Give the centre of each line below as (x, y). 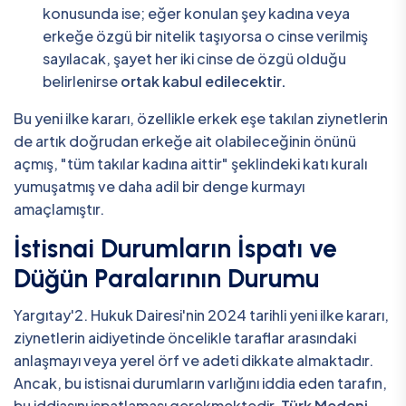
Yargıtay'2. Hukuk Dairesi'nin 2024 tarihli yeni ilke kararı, (201, 314)
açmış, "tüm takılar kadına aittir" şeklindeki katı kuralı (190, 163)
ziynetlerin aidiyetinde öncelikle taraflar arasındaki (185, 337)
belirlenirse (82, 81)
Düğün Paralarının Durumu (166, 278)
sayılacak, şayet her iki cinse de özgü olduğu (194, 58)
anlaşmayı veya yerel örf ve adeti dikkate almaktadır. (193, 360)
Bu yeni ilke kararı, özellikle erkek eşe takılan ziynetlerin (201, 118)
